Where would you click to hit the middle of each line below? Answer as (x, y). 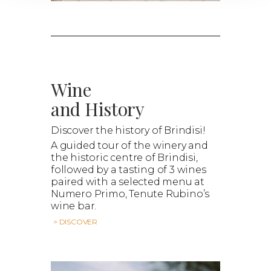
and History (98, 109)
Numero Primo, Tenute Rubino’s (130, 194)
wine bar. (74, 206)
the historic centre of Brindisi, (124, 157)
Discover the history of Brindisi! (128, 130)
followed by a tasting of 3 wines (129, 169)
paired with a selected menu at (128, 181)
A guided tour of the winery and (129, 145)
